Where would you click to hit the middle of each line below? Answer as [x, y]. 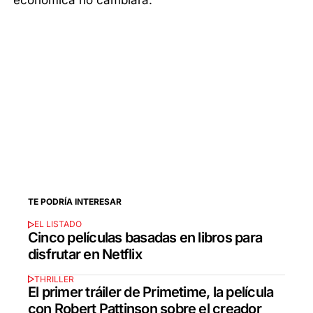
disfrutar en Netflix [85, 254]
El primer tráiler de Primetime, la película [151, 292]
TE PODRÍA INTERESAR [75, 201]
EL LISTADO [58, 224]
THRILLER [54, 279]
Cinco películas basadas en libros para [145, 237]
